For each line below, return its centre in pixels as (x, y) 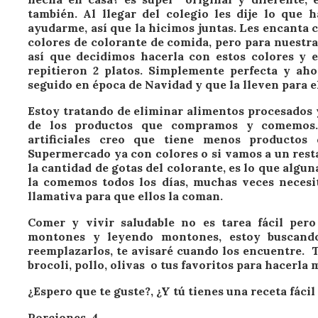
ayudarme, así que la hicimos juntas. (134, 28)
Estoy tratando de (81, 111)
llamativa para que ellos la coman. (126, 196)
